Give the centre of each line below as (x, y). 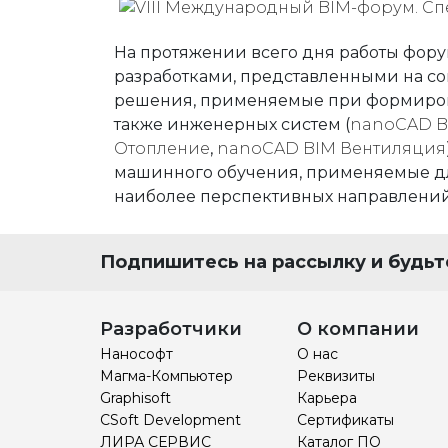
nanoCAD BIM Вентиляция (331, 148)
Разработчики (171, 329)
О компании (358, 329)
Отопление (162, 148)
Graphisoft (135, 398)
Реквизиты (336, 376)
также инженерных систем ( (232, 124)
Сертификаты (346, 420)
